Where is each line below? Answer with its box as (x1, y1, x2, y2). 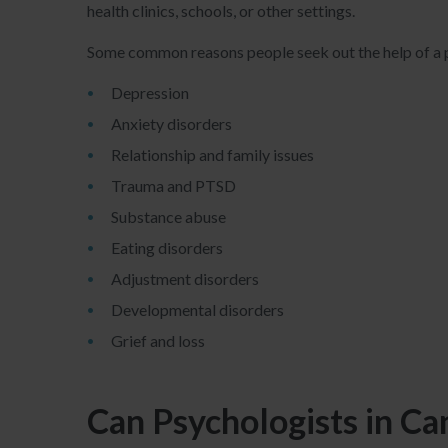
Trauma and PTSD (111, 176, 239, 195)
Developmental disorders (111, 300, 287, 319)
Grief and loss (111, 331, 205, 350)
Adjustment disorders (111, 269, 262, 288)
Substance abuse (111, 207, 229, 226)
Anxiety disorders (111, 114, 235, 133)
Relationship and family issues (111, 145, 317, 164)
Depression (111, 83, 192, 102)
